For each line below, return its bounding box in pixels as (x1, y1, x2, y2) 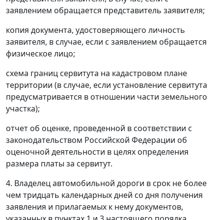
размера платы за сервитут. (6, 158, 112, 169)
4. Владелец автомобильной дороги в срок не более (6, 178, 207, 189)
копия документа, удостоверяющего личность (6, 25, 185, 36)
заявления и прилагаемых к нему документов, (6, 201, 183, 213)
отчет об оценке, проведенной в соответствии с (6, 123, 192, 134)
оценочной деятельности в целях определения (6, 146, 189, 158)
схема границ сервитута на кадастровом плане (6, 68, 187, 79)
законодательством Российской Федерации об (6, 135, 187, 146)
